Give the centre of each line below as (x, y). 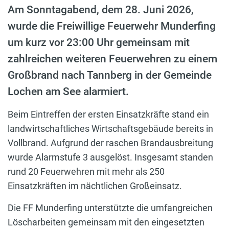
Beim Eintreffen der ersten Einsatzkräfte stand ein (108, 114)
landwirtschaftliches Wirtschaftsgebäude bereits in (110, 128)
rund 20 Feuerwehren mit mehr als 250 (86, 171)
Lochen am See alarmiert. (68, 91)
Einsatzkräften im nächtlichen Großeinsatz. (95, 186)
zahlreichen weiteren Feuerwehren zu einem (112, 59)
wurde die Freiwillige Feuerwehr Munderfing (112, 26)
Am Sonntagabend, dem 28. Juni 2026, (101, 9)
